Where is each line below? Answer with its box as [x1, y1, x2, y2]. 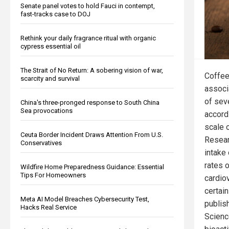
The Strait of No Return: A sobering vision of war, [20, 66, 163, 74]
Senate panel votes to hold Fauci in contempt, [20, 2, 155, 10]
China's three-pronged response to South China [20, 98, 159, 106]
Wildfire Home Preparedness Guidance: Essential [20, 163, 164, 171]
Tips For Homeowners [20, 171, 86, 179]
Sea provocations [20, 106, 73, 114]
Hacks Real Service [20, 203, 77, 211]
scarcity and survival [20, 74, 80, 82]
